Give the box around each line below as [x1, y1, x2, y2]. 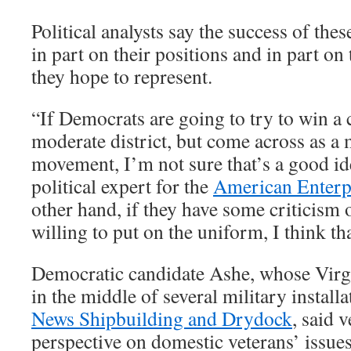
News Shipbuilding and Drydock [31, 305, 292, 331]
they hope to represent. [31, 63, 212, 89]
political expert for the [31, 172, 213, 199]
